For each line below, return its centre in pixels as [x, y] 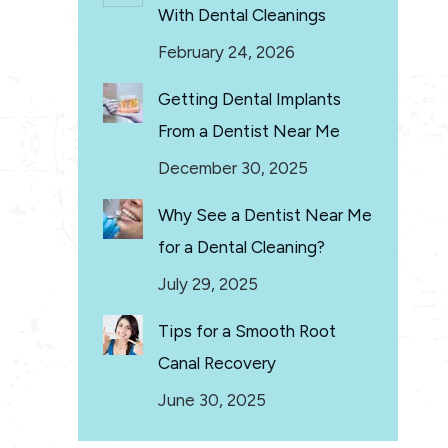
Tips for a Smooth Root [247, 331]
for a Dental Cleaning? [241, 247]
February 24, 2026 [226, 52]
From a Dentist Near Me [249, 131]
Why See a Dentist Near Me [265, 215]
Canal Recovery [217, 363]
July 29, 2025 [208, 284]
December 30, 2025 [233, 168]
